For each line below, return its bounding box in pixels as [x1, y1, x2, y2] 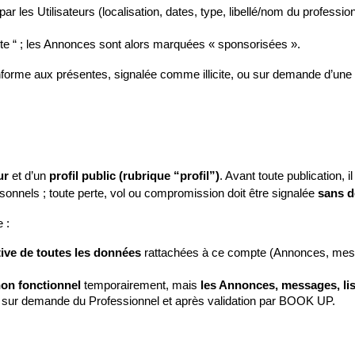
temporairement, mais [81, 279, 200, 292]
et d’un [9, 170, 49, 182]
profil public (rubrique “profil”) [49, 170, 219, 182]
